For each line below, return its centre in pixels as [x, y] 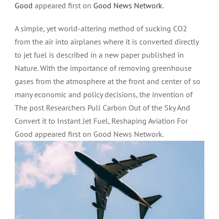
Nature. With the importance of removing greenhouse [103, 68]
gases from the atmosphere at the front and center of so [108, 81]
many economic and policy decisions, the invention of [104, 95]
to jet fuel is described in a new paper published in [99, 55]
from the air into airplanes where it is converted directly [107, 42]
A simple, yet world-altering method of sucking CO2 [101, 29]
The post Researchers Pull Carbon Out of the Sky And [102, 108]
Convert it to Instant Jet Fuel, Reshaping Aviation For [101, 121]
